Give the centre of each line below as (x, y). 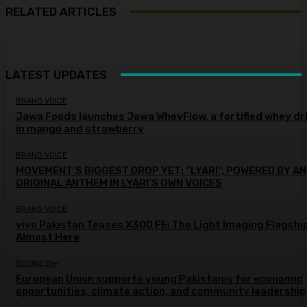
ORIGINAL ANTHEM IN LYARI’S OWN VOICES (119, 183)
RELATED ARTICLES (61, 11)
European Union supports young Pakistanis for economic (159, 279)
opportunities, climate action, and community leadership (161, 292)
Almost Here (48, 237)
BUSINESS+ (37, 264)
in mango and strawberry (80, 129)
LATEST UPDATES (56, 75)
